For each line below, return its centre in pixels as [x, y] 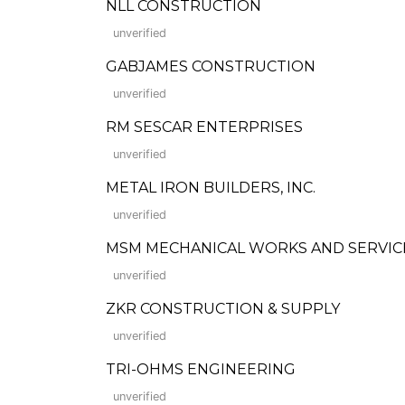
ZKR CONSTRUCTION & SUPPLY [223, 309]
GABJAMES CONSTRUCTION [211, 66]
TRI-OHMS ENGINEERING [201, 369]
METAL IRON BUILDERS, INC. [211, 188]
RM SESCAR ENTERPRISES [204, 127]
